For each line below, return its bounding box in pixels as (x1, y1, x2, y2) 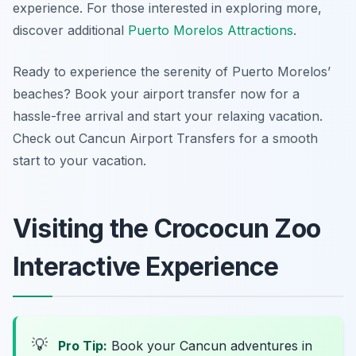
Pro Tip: (58, 338, 107, 354)
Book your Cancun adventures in (107, 338, 312, 354)
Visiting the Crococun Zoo (13, 213, 321, 245)
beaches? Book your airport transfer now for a (13, 86, 300, 103)
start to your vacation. (13, 153, 146, 169)
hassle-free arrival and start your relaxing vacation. (13, 108, 323, 125)
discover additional (13, 22, 128, 39)
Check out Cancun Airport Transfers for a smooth (13, 130, 318, 147)
